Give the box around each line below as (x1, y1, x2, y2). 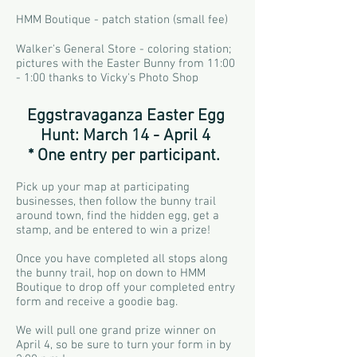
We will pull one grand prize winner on (16, 324, 216, 338)
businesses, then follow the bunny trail (16, 194, 216, 209)
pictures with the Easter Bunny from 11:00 (16, 57, 235, 71)
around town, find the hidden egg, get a (16, 209, 219, 223)
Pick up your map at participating (16, 180, 190, 194)
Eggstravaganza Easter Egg (26, 106, 225, 126)
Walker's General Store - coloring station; (16, 42, 231, 57)
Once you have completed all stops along (16, 252, 228, 266)
